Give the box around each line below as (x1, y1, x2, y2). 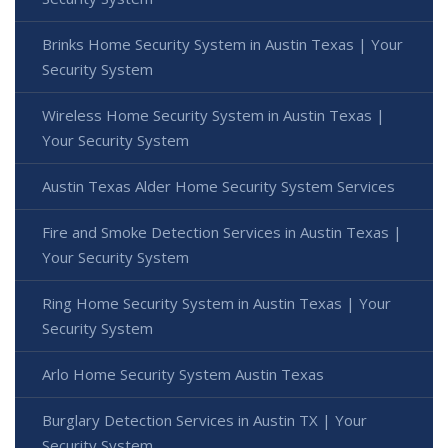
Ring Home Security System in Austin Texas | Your (42, 293, 391, 314)
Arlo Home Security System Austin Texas (42, 364, 324, 385)
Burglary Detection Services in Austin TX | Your (42, 410, 367, 431)
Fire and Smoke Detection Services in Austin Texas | (42, 222, 402, 243)
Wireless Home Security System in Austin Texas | (42, 105, 385, 126)
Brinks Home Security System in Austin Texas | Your (42, 34, 403, 55)
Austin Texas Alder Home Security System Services (42, 176, 395, 197)
